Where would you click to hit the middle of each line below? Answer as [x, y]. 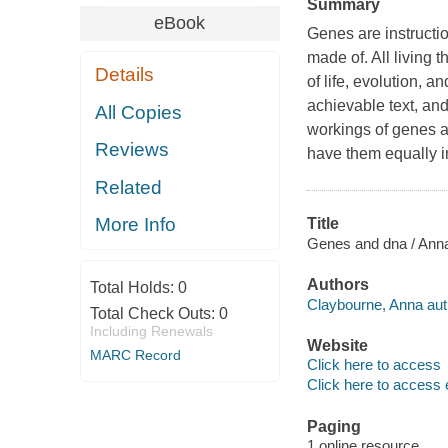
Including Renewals [151, 330]
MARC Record [135, 354]
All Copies [139, 112]
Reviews [132, 150]
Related [129, 187]
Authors [337, 285]
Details [125, 75]
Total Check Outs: [154, 313]
